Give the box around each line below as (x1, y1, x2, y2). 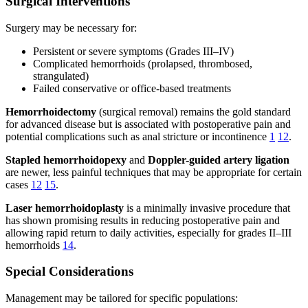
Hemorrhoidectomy (5, 105, 96, 118)
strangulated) (33, 69, 89, 82)
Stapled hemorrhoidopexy (5, 153, 126, 166)
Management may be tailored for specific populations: (5, 291, 238, 304)
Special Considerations (5, 264, 133, 279)
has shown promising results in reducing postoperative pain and (5, 214, 280, 226)
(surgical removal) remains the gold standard (96, 105, 291, 118)
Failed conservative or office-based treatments (33, 82, 231, 94)
